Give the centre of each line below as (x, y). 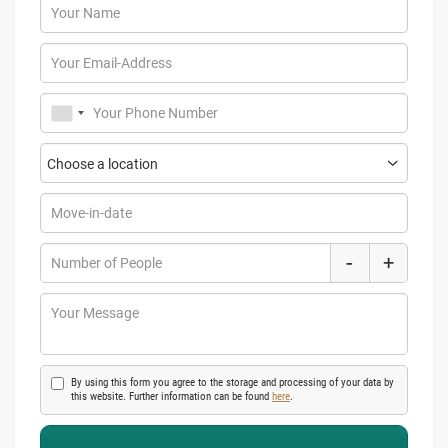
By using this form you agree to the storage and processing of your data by (232, 382)
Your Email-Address (111, 63)
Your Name (85, 13)
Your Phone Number (155, 113)
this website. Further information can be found (171, 396)
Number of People (106, 263)
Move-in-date (91, 213)
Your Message (95, 313)
